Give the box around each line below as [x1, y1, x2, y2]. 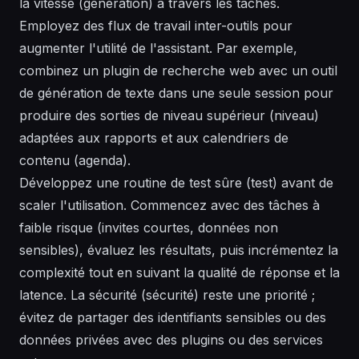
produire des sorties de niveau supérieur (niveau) [19, 107, 319, 124]
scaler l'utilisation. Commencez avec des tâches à [19, 197, 320, 214]
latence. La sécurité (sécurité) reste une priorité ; [19, 287, 315, 304]
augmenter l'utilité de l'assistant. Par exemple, [19, 40, 297, 57]
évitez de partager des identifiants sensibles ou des [19, 309, 326, 326]
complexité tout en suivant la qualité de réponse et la [19, 264, 340, 281]
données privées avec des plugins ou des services [19, 332, 323, 349]
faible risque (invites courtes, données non [19, 220, 278, 236]
